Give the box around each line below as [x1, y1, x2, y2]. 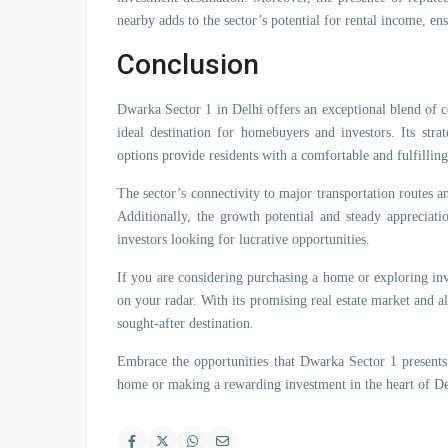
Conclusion [117, 48, 259, 81]
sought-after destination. [117, 316, 254, 331]
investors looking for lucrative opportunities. [117, 232, 370, 247]
